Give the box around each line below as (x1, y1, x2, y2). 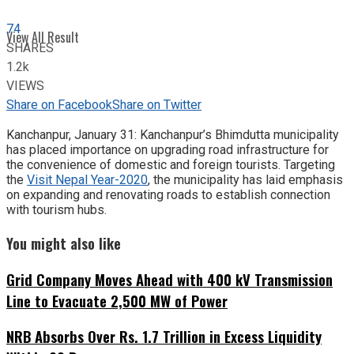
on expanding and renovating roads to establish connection (6, 187, 330, 203)
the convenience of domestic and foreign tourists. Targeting (6, 157, 335, 173)
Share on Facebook (6, 96, 112, 115)
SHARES (6, 39, 54, 58)
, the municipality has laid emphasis (148, 172, 343, 188)
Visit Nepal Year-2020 (27, 172, 148, 188)
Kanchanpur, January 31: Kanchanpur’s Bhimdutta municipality (6, 127, 339, 143)
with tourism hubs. (6, 202, 107, 218)
